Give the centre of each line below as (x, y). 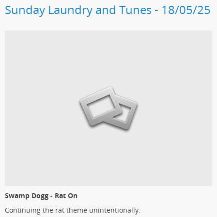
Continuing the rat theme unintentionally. (73, 210)
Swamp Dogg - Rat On (41, 196)
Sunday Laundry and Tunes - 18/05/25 (108, 10)
